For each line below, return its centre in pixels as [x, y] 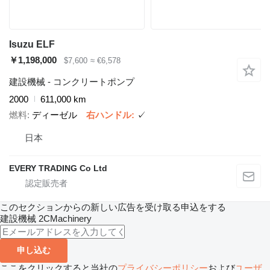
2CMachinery [65, 218]
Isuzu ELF [32, 44]
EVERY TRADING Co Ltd [58, 168]
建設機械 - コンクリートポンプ [72, 81]
